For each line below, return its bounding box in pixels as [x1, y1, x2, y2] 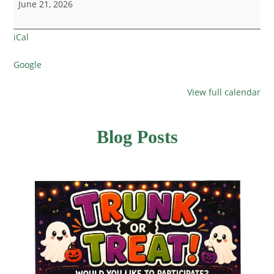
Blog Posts [96, 126, 178, 147]
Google [13, 58, 42, 70]
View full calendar [187, 86, 261, 98]
